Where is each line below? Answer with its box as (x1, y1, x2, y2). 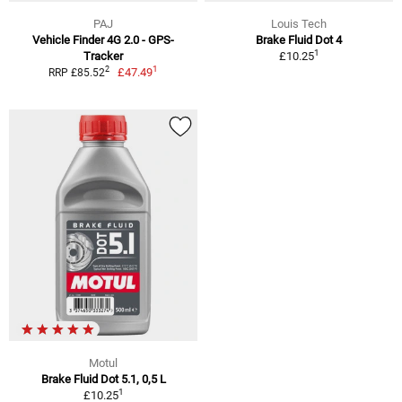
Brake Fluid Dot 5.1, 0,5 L (40, 372, 166, 387)
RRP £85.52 (48, 66, 105, 79)
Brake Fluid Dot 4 (256, 32, 342, 47)
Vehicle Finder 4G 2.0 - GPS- (32, 32, 174, 47)
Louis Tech (271, 16, 327, 31)
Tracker (83, 48, 123, 63)
